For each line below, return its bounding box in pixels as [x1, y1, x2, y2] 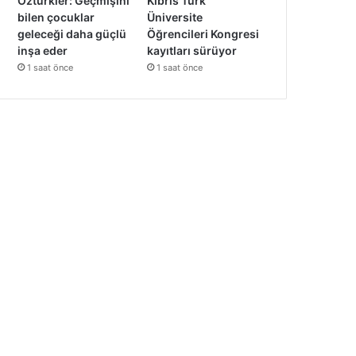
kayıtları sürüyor [147, 43, 238, 57]
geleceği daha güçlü [17, 26, 127, 41]
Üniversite [147, 10, 203, 24]
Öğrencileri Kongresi [147, 26, 260, 41]
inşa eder [17, 43, 68, 57]
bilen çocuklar [17, 10, 95, 24]
